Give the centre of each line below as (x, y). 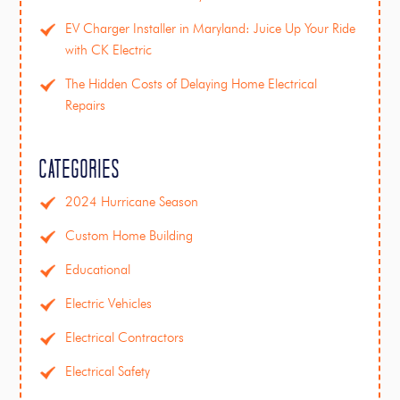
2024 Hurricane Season (132, 202)
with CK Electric (109, 50)
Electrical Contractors (125, 338)
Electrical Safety (108, 372)
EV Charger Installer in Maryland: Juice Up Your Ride (211, 29)
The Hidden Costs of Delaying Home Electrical (192, 84)
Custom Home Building (129, 236)
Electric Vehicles (109, 304)
